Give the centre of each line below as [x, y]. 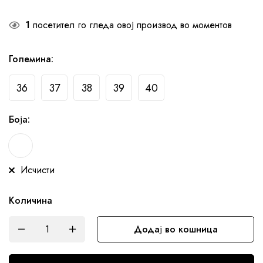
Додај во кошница [176, 229]
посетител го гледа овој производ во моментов [131, 25]
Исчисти [38, 170]
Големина [30, 59]
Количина [31, 200]
